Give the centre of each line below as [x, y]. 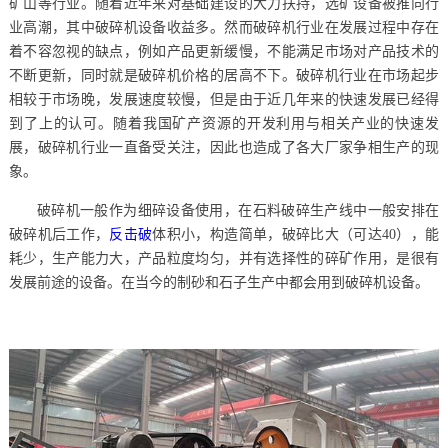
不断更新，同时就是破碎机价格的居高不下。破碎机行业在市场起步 [224, 76]
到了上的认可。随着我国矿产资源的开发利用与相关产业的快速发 [224, 124]
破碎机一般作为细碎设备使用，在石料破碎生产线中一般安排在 [238, 211]
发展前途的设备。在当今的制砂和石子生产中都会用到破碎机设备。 [218, 283]
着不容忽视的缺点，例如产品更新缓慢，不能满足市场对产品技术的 [224, 52]
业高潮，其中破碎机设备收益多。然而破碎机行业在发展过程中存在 [224, 28]
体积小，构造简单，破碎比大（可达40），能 [296, 235]
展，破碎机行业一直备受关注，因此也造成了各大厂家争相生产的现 [224, 148]
